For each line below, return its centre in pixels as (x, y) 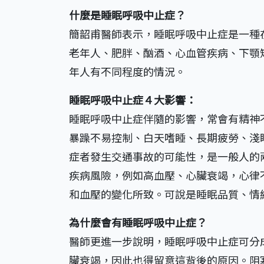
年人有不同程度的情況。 (127, 72)
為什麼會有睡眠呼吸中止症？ (138, 222)
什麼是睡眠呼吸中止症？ (127, 15)
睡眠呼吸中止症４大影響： (133, 100)
